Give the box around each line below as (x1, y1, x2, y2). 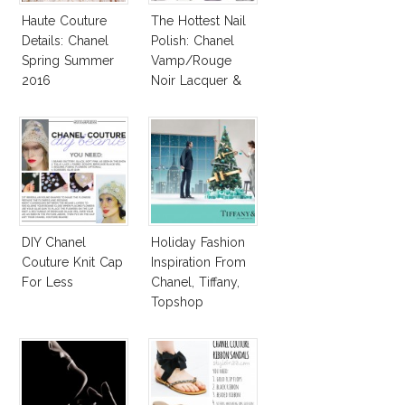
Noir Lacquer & (151, 72, 241, 88)
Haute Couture (22, 13, 107, 28)
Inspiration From (151, 254, 246, 269)
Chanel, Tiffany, (151, 274, 240, 289)
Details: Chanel (22, 33, 108, 48)
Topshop (151, 294, 203, 309)
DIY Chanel (22, 234, 86, 250)
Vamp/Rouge (151, 52, 231, 68)
